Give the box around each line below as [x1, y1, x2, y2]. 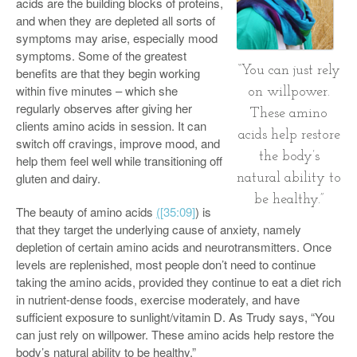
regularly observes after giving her [16, 100, 192, 116]
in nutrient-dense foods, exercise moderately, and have [16, 291, 300, 308]
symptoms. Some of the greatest [16, 47, 186, 64]
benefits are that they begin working [16, 65, 200, 81]
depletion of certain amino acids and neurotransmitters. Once [16, 238, 331, 255]
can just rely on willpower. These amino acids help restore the [16, 326, 334, 343]
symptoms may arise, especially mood [16, 29, 218, 46]
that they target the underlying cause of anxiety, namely [16, 221, 301, 237]
